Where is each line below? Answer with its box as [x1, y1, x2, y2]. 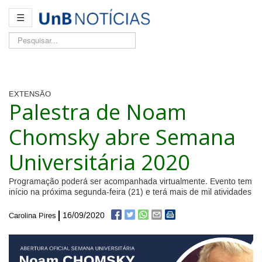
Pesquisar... [9, 33, 49, 43]
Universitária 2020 [9, 147, 190, 177]
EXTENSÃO [9, 89, 51, 99]
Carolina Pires [9, 211, 56, 221]
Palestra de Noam [9, 97, 187, 127]
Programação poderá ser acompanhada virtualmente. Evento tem [9, 177, 252, 188]
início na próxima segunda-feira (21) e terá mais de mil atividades [9, 187, 251, 198]
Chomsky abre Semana [9, 122, 236, 152]
